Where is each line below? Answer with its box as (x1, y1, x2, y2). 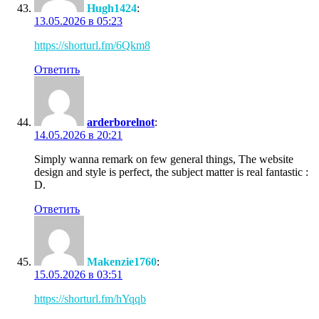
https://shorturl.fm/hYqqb (34, 292, 146, 305)
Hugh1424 (87, 1, 137, 14)
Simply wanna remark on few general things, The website (34, 152, 293, 165)
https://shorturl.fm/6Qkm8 (34, 38, 150, 51)
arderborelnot (87, 115, 155, 128)
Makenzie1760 (87, 255, 157, 268)
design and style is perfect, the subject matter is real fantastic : (34, 165, 308, 178)
